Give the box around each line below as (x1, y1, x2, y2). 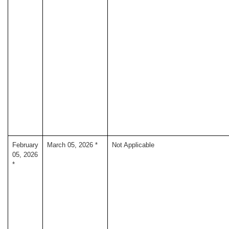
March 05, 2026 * (47, 141, 98, 149)
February (12, 141, 38, 149)
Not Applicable (112, 141, 154, 149)
